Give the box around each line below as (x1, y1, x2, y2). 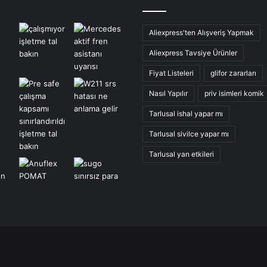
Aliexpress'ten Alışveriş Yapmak (149, 28, 254, 38)
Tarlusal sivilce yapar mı (149, 129, 229, 139)
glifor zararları (210, 69, 256, 78)
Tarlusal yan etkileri (149, 150, 214, 159)
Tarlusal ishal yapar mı (149, 109, 223, 119)
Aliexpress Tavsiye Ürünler (149, 48, 237, 58)
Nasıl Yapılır (149, 89, 188, 98)
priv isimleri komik (204, 89, 264, 98)
